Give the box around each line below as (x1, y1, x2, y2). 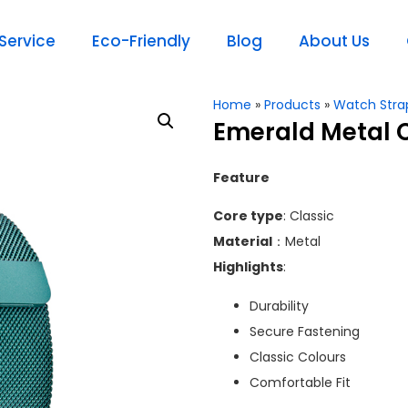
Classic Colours (250, 347, 346, 366)
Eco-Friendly (91, 30, 190, 52)
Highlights (213, 258, 283, 277)
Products (264, 96, 321, 114)
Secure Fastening (250, 321, 360, 341)
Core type (213, 207, 283, 226)
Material (213, 232, 272, 251)
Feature (213, 168, 270, 187)
